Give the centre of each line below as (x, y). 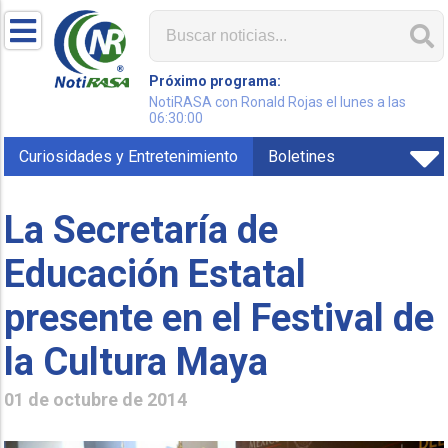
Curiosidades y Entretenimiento (129, 156)
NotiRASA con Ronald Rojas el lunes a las (278, 102)
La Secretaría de (141, 229)
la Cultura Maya (136, 361)
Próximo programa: (215, 81)
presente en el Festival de (219, 317)
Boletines (302, 156)
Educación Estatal (155, 273)
